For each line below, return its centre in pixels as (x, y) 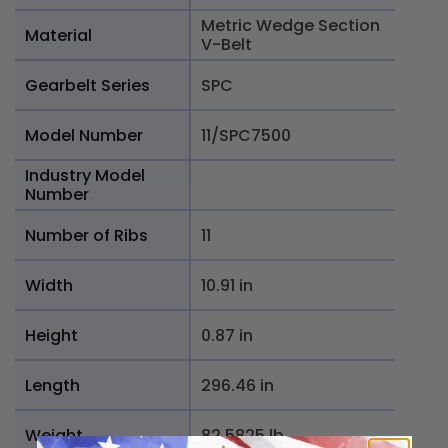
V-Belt (226, 44)
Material (58, 35)
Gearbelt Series (87, 85)
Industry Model (85, 175)
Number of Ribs (86, 235)
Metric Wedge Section (290, 25)
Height (51, 335)
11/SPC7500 (246, 135)
